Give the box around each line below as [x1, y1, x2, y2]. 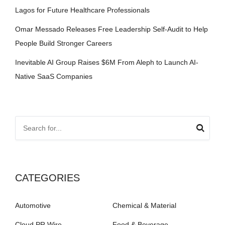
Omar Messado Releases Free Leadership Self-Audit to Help [15, 25, 208, 33]
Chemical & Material [113, 201, 176, 209]
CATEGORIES [15, 172, 80, 183]
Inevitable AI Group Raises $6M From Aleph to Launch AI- [15, 58, 198, 66]
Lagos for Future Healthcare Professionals [15, 6, 150, 14]
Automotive [15, 201, 51, 209]
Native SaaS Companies [15, 72, 92, 80]
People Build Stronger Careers [15, 39, 112, 47]
